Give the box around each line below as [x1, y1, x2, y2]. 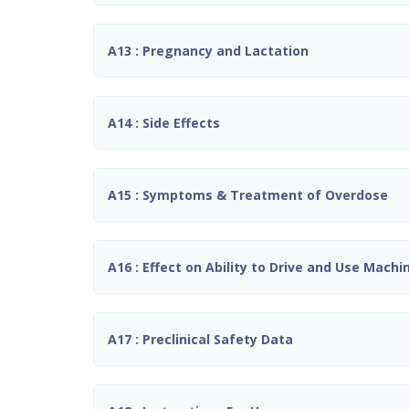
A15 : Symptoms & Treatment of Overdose [108, 185, 388, 204]
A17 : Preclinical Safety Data [108, 330, 293, 348]
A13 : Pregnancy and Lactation [108, 41, 309, 59]
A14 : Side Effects [108, 113, 220, 131]
